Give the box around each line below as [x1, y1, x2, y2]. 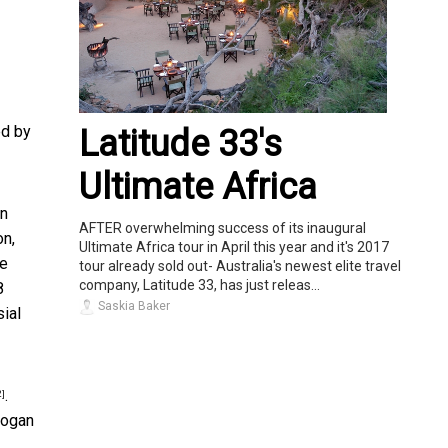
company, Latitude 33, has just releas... [79, 277, 320, 294]
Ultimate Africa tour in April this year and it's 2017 [79, 239, 389, 256]
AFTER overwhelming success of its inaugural [79, 220, 366, 237]
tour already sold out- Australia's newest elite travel [79, 258, 401, 275]
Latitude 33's [79, 123, 282, 166]
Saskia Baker [95, 299, 170, 314]
